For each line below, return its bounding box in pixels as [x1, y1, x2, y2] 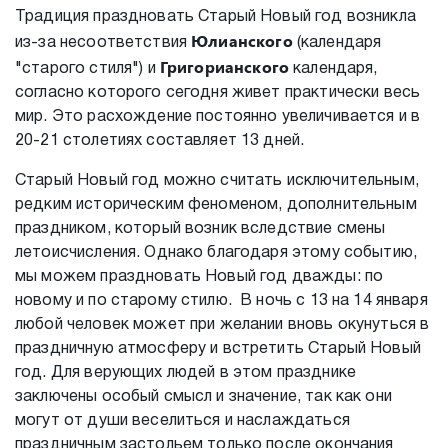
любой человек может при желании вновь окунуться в [15, 317, 430, 332]
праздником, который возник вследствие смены [15, 221, 386, 236]
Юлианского [191, 28, 293, 53]
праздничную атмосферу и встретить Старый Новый [15, 341, 421, 356]
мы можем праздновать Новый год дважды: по [15, 269, 384, 284]
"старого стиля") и [15, 61, 160, 76]
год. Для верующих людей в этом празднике [15, 365, 356, 380]
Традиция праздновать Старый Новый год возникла [15, 9, 416, 24]
